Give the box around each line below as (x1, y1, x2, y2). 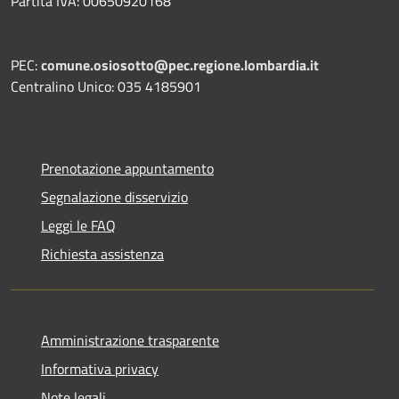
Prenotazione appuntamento (41, 157, 214, 179)
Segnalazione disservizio (41, 185, 188, 208)
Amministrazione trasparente (41, 329, 219, 351)
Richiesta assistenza (41, 242, 164, 265)
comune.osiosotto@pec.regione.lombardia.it (41, 53, 319, 76)
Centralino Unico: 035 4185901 (11, 75, 201, 97)
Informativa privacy (41, 357, 159, 379)
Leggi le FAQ (41, 214, 116, 236)
